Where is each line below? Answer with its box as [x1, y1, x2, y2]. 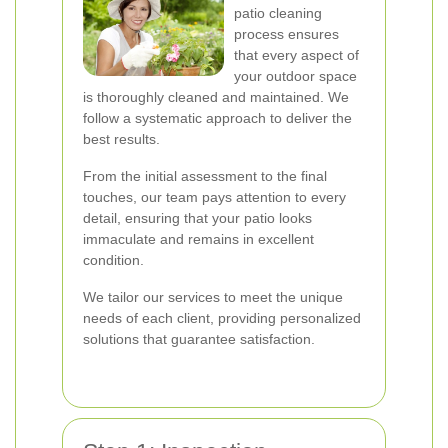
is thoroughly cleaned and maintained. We [83, 89, 349, 105]
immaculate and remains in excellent [83, 231, 314, 247]
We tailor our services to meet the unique [83, 289, 343, 305]
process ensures [234, 26, 339, 42]
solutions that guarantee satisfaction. [83, 331, 315, 347]
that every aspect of [234, 47, 359, 63]
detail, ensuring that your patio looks [83, 210, 312, 226]
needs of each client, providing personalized [83, 310, 361, 326]
